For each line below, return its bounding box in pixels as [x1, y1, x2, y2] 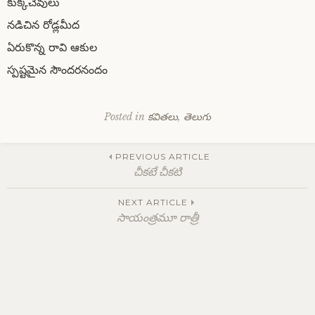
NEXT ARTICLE [117, 197, 188, 207]
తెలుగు [184, 110, 211, 123]
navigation [6, 195, 149, 236]
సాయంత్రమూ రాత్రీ [116, 210, 199, 224]
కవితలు [148, 110, 178, 123]
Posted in [104, 110, 148, 123]
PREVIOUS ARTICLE [115, 151, 210, 162]
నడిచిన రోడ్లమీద [7, 18, 79, 32]
